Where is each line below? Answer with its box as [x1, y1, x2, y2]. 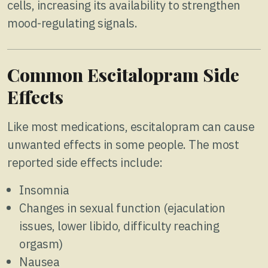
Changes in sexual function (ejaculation [19, 199, 226, 216]
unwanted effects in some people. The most [7, 136, 239, 153]
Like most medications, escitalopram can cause [7, 118, 255, 135]
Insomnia [19, 181, 69, 198]
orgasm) [19, 235, 63, 252]
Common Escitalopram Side [7, 62, 239, 87]
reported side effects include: [7, 154, 163, 170]
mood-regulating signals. [7, 14, 138, 31]
